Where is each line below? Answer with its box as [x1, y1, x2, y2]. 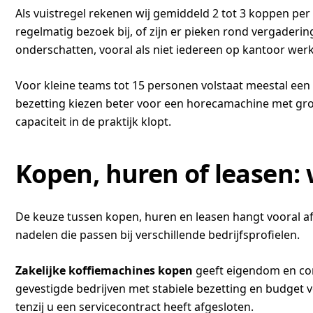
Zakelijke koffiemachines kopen [15, 263, 193, 278]
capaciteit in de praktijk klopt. [15, 114, 171, 129]
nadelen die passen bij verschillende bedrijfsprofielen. [15, 227, 300, 242]
